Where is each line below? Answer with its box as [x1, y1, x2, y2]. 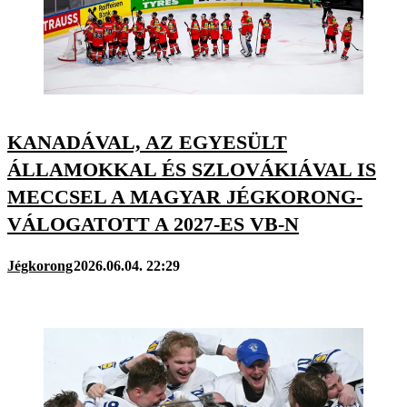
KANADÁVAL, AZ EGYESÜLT [7, 131, 287, 154]
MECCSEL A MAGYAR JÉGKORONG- [7, 185, 362, 209]
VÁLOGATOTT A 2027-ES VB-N [7, 213, 299, 236]
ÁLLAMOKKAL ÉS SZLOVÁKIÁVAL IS [7, 158, 376, 182]
